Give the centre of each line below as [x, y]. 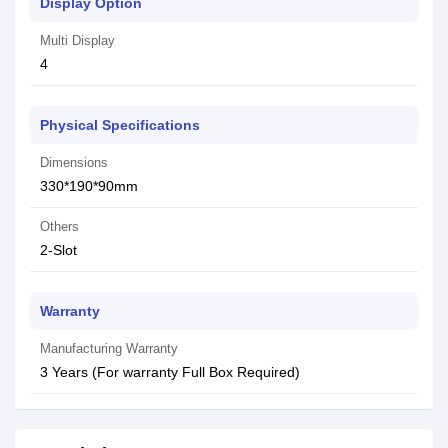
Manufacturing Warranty [109, 348]
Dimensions [74, 162]
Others [59, 226]
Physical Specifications [120, 125]
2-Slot [58, 250]
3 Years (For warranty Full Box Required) [170, 372]
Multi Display [77, 40]
